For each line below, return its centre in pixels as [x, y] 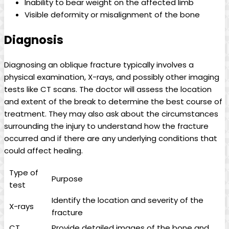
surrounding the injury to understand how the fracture [106, 126]
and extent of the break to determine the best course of [113, 101]
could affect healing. [43, 150]
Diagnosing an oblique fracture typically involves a [99, 64]
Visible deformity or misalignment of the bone [112, 15]
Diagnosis [34, 40]
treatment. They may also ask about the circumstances [111, 113]
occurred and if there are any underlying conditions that [111, 138]
